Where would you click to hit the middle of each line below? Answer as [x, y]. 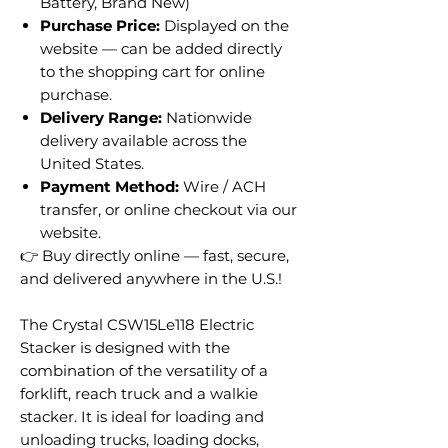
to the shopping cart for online [152, 71]
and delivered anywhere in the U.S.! [151, 278]
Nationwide [207, 117]
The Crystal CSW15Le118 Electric [137, 324]
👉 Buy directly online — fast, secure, [154, 255]
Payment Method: [109, 186]
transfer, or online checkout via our [168, 209]
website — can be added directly [161, 48]
